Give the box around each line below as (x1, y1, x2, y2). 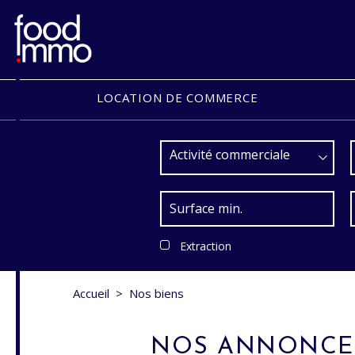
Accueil (73, 285, 109, 301)
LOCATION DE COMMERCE (97, 90, 258, 105)
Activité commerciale (170, 146, 290, 163)
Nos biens (129, 285, 184, 301)
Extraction (180, 239, 231, 254)
